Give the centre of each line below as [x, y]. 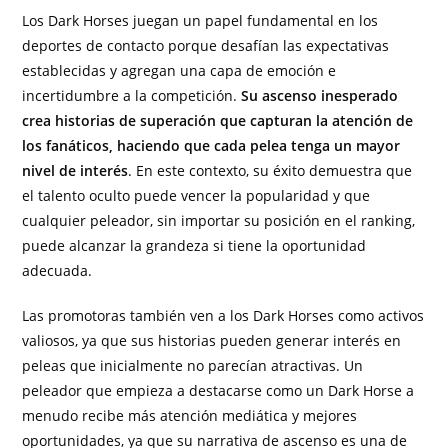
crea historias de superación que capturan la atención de [218, 121]
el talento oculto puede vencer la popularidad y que [196, 196]
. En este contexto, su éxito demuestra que [270, 171]
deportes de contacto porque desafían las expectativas [206, 46]
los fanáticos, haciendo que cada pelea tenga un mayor [211, 146]
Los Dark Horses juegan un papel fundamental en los [200, 21]
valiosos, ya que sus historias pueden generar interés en [212, 341]
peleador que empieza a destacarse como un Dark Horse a [218, 391]
